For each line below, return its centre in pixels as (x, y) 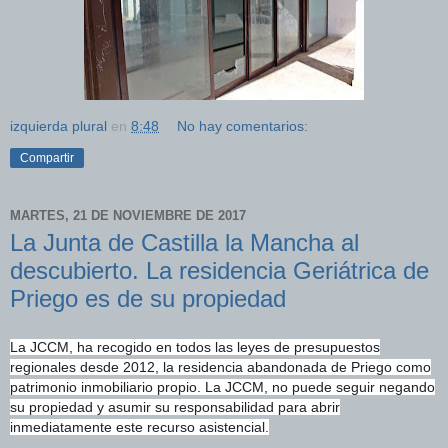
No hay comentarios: (243, 126)
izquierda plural (58, 126)
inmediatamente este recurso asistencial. (139, 427)
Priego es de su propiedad (148, 299)
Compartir (47, 158)
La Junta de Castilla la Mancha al (184, 243)
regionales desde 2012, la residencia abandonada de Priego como (220, 367)
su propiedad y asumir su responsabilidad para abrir (175, 407)
